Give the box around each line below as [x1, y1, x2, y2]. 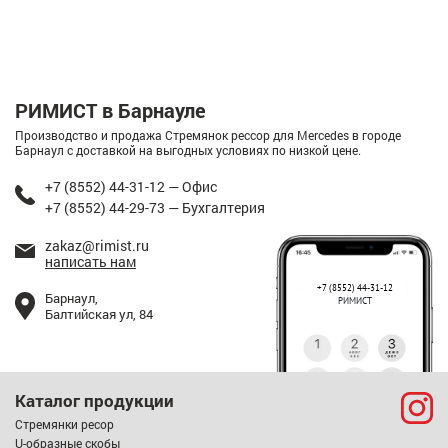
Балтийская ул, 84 [45, 304, 153, 323]
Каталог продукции [15, 388, 174, 412]
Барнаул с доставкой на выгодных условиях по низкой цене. [15, 141, 361, 158]
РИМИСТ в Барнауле [15, 96, 206, 123]
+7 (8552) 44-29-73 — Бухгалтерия [45, 197, 265, 217]
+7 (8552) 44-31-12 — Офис [45, 176, 217, 196]
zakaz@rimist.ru [45, 235, 149, 255]
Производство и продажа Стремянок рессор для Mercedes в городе [15, 126, 401, 143]
